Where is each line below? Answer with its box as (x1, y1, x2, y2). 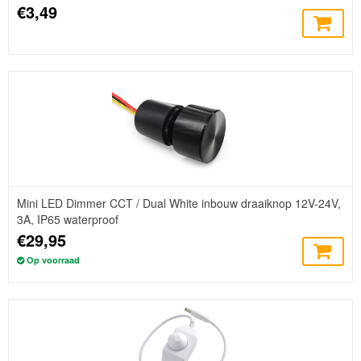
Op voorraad (27, 254, 80, 267)
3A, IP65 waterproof (17, 211, 118, 228)
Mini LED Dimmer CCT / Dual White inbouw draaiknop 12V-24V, (17, 195, 341, 212)
